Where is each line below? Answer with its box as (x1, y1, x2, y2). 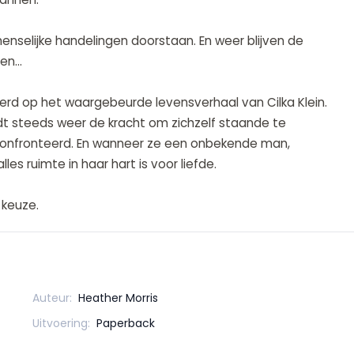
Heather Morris (78, 290, 159, 307)
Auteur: (32, 290, 73, 307)
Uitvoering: (32, 315, 91, 332)
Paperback (96, 315, 156, 332)
